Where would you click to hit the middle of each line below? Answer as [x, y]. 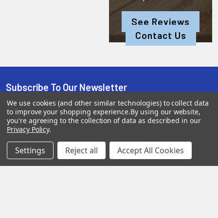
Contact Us [161, 35]
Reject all [82, 150]
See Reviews [161, 21]
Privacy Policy [28, 129]
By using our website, [166, 112]
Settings [30, 150]
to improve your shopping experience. [69, 112]
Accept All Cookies [151, 150]
